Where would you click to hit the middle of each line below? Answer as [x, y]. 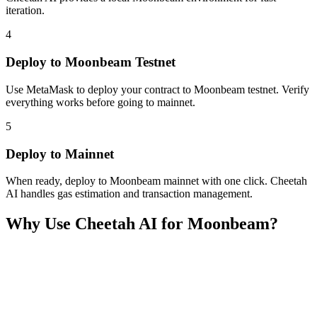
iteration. [25, 11]
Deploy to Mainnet [60, 154]
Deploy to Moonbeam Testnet [91, 62]
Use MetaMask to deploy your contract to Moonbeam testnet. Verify [157, 89]
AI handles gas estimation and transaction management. [129, 194]
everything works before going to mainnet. [100, 102]
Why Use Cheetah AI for [97, 224]
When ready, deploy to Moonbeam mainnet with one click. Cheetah [156, 181]
